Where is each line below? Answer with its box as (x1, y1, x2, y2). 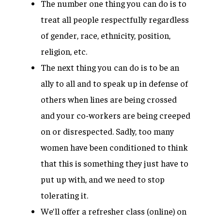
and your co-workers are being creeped (41, 109, 190, 121)
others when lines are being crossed (41, 93, 177, 105)
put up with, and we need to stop (41, 173, 165, 185)
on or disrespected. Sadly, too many (41, 125, 174, 137)
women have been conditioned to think (41, 141, 188, 153)
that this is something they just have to (41, 157, 188, 169)
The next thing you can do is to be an (41, 62, 179, 73)
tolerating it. (41, 189, 88, 201)
